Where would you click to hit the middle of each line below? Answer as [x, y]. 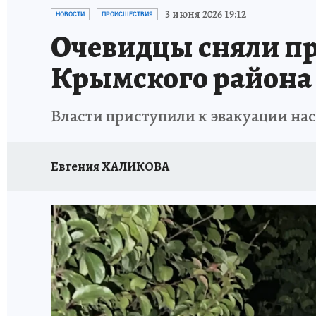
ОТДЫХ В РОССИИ [163, 9]
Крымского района [181, 78]
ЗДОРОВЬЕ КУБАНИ [259, 9]
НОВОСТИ [70, 14]
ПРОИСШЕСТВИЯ [127, 14]
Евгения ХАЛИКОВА [110, 166]
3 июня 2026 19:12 [206, 14]
